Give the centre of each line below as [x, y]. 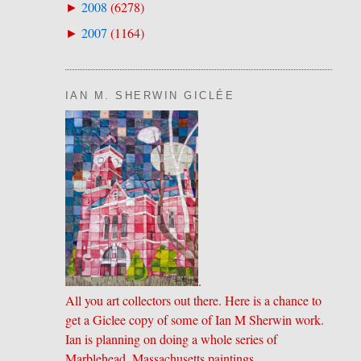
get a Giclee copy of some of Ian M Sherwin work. [194, 320]
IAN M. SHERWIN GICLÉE [150, 95]
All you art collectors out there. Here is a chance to [193, 301]
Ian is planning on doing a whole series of [171, 340]
